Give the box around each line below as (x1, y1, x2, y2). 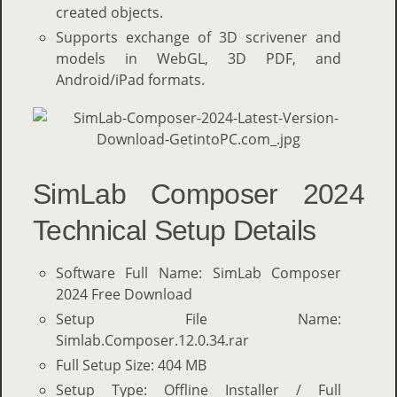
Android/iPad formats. (55, 70, 205, 90)
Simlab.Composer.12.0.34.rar (55, 330, 249, 350)
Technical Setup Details (33, 214, 316, 247)
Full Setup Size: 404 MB (55, 354, 206, 375)
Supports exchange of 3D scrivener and (55, 27, 342, 48)
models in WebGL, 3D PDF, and (55, 49, 342, 69)
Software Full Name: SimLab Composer (55, 263, 342, 284)
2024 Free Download (55, 284, 192, 305)
